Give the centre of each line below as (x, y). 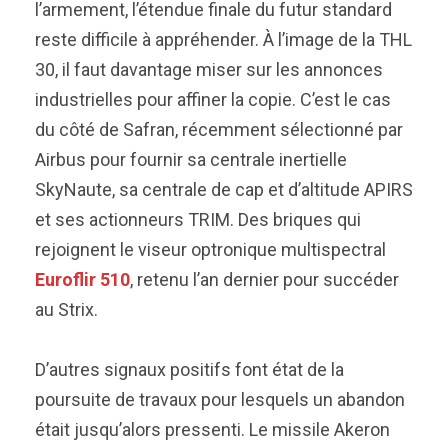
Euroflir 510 (82, 279)
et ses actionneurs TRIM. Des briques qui (198, 219)
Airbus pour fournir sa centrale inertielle (191, 159)
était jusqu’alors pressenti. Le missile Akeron (212, 429)
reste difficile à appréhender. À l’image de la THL (223, 39)
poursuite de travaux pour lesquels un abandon (220, 399)
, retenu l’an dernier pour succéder (264, 279)
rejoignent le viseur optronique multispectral (210, 249)
